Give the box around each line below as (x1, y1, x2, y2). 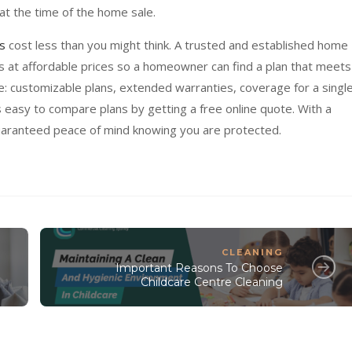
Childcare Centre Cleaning (141, 274, 284, 289)
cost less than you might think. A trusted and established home (5, 37, 348, 53)
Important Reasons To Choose (115, 260, 284, 275)
